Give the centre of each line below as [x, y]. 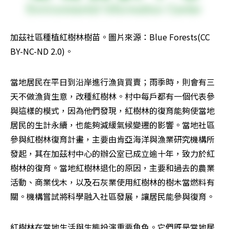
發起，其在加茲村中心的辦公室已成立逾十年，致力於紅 [112, 154]
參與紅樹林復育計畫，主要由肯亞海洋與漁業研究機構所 [112, 139]
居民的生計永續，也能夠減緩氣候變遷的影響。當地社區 [112, 125]
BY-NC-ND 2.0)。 [42, 51]
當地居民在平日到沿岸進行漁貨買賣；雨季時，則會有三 [112, 82]
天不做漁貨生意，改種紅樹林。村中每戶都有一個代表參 [112, 96]
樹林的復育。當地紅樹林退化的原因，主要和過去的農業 [112, 168]
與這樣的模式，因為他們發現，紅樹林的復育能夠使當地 [112, 111]
